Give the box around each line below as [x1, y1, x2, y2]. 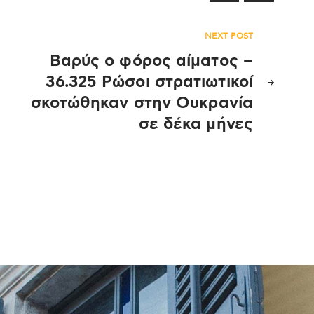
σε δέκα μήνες [138, 116, 253, 133]
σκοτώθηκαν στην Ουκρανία [30, 95, 253, 112]
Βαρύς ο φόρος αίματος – [49, 53, 253, 70]
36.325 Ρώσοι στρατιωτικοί [46, 74, 253, 91]
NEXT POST [205, 32, 253, 41]
